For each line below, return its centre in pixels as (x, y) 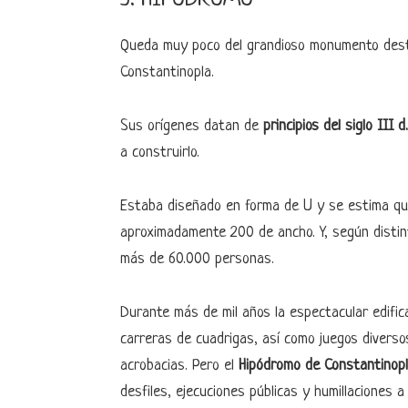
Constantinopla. (167, 72)
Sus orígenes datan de (192, 126)
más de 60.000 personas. (197, 259)
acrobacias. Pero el (179, 366)
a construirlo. (160, 153)
